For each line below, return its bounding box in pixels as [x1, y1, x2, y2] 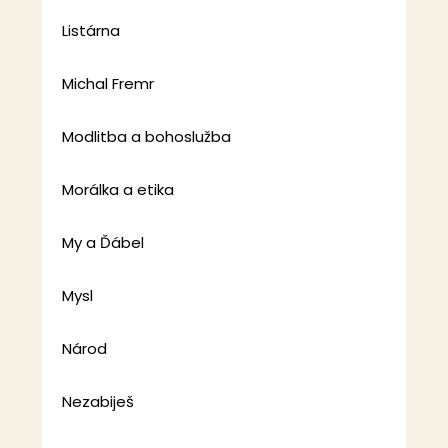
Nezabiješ [62, 391, 135, 413]
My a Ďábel [62, 232, 145, 254]
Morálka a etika [62, 179, 175, 201]
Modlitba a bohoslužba [62, 126, 232, 148]
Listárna [62, 20, 121, 42]
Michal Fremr [62, 73, 155, 95]
